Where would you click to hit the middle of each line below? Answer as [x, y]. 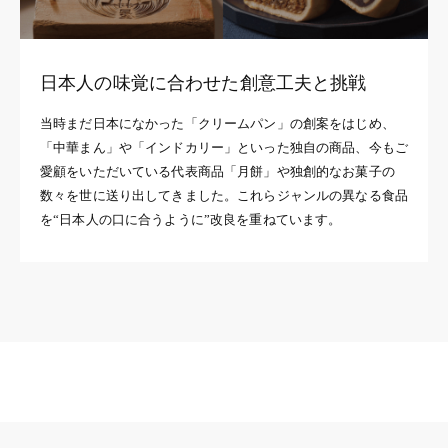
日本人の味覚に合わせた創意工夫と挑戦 [203, 82]
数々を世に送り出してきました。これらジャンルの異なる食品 [224, 195]
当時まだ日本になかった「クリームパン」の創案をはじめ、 [217, 123]
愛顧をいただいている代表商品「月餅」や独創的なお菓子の [217, 171]
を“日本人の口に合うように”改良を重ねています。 [191, 219]
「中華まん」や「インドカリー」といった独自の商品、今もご [224, 147]
